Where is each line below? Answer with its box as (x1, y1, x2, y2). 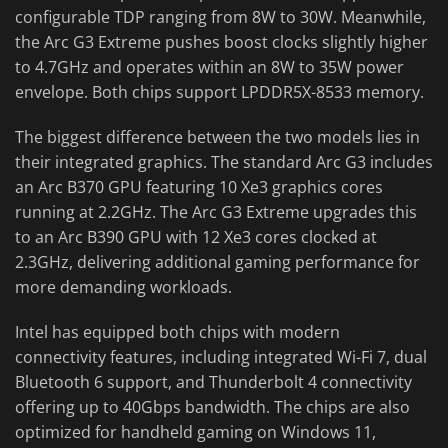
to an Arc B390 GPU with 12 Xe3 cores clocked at (15, 226, 377, 249)
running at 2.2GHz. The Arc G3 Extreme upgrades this (15, 201, 417, 224)
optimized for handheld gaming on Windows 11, (15, 421, 376, 444)
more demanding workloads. (15, 276, 232, 299)
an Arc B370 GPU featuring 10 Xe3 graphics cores (15, 176, 383, 199)
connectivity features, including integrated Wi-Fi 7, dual (15, 346, 427, 369)
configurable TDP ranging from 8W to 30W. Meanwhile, (15, 6, 426, 29)
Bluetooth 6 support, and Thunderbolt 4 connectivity (15, 371, 412, 394)
